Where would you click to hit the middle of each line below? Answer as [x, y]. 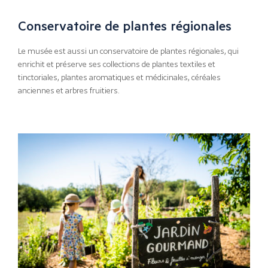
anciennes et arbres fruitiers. [69, 91]
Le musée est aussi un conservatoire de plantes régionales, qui [128, 51]
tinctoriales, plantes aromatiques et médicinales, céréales [119, 78]
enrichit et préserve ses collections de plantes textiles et [117, 65]
